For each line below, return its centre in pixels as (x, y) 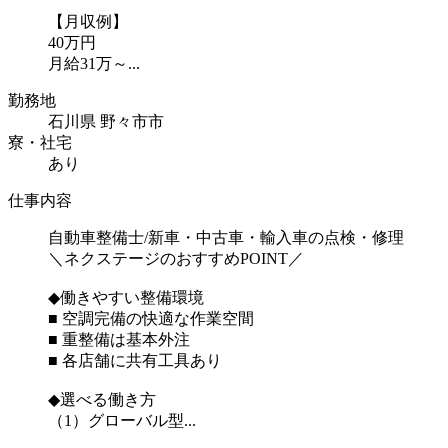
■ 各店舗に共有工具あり (135, 360)
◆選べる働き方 (102, 399)
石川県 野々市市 (106, 121)
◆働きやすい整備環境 (126, 297)
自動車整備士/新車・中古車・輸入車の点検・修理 (226, 237)
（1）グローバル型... (122, 420)
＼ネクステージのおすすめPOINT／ (176, 258)
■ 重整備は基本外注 (119, 339)
